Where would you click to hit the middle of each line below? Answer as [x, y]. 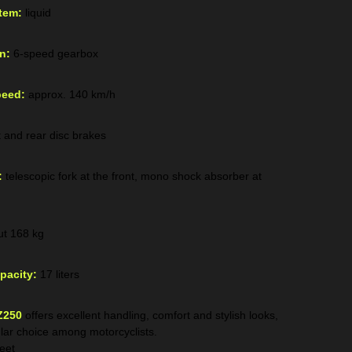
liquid [37, 13]
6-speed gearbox [54, 53]
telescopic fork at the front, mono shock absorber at [132, 176]
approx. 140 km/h [70, 94]
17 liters [58, 274]
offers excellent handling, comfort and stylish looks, [150, 315]
